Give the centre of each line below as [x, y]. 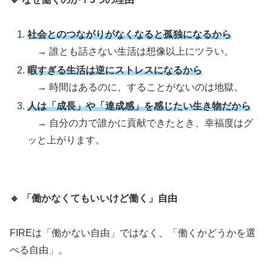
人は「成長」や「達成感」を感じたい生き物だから [139, 106]
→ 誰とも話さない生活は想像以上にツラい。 [131, 51]
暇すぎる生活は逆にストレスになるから [115, 70]
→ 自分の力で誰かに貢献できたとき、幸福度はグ [141, 123]
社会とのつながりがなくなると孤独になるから [130, 34]
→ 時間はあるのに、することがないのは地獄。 [136, 87]
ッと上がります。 [66, 140]
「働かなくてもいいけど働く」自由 [100, 198]
